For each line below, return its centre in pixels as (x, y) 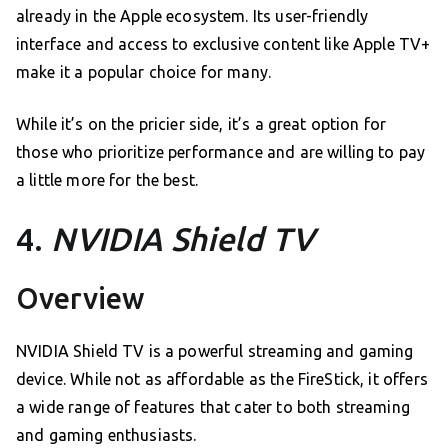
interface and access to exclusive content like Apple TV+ (223, 44)
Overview (80, 298)
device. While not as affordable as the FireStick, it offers (222, 379)
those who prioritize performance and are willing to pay (221, 152)
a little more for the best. (107, 180)
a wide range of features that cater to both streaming (213, 407)
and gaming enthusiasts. (106, 435)
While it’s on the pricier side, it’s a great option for (201, 124)
